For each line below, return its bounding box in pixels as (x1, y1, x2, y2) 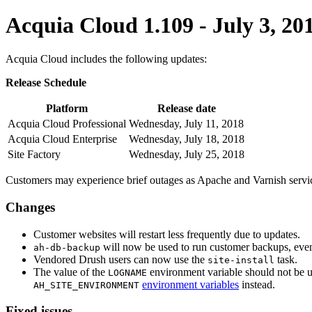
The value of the (33, 265, 108, 278)
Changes (6, 199, 55, 214)
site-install (208, 254, 274, 265)
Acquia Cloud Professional (8, 118, 126, 130)
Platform (46, 102, 88, 115)
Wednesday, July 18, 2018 (129, 133, 244, 146)
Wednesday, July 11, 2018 (129, 118, 244, 130)
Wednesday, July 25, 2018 (129, 148, 244, 161)
